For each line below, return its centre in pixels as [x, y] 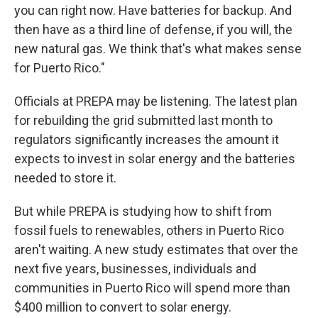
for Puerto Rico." [60, 68]
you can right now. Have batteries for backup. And [153, 10]
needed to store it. [65, 178]
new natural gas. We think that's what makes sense [158, 49]
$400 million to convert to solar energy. [123, 307]
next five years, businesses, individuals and [135, 269]
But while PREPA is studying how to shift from [143, 211]
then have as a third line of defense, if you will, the [153, 29]
